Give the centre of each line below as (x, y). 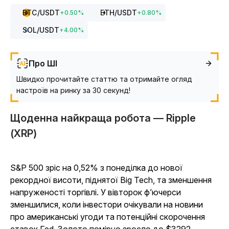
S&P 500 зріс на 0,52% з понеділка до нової (96, 168)
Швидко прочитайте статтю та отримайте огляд (104, 79)
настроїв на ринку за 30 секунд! (73, 90)
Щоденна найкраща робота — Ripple (103, 118)
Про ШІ (43, 63)
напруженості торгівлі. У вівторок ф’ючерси (96, 192)
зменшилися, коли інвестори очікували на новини (107, 204)
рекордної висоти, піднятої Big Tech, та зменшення (111, 180)
